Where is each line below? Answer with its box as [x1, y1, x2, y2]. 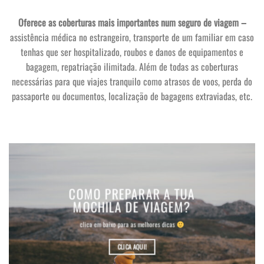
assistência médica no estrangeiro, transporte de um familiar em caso [10, 30, 254, 45]
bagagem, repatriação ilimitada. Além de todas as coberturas [26, 60, 238, 74]
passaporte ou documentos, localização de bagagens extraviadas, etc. [12, 89, 252, 104]
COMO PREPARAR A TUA [69, 184, 195, 203]
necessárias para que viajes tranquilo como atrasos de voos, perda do [12, 74, 252, 89]
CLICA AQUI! [117, 242, 147, 252]
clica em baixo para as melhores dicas [80, 219, 177, 229]
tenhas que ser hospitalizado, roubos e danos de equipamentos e [21, 45, 243, 60]
